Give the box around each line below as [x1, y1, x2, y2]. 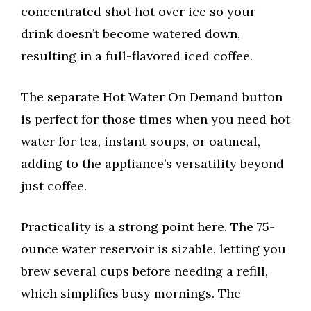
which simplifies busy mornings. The [21, 285, 241, 302]
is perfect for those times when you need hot [21, 111, 290, 128]
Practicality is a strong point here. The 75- [21, 219, 275, 235]
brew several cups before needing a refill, [21, 263, 268, 280]
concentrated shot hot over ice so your [21, 3, 255, 20]
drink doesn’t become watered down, [21, 26, 240, 42]
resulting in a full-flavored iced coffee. [21, 48, 253, 65]
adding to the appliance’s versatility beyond [21, 155, 284, 172]
